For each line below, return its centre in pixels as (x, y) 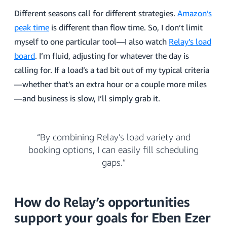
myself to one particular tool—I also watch (91, 42)
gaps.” (113, 162)
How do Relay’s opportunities (102, 202)
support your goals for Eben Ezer (112, 218)
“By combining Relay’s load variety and (113, 137)
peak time (32, 27)
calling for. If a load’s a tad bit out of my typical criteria (112, 70)
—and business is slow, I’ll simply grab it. (87, 98)
